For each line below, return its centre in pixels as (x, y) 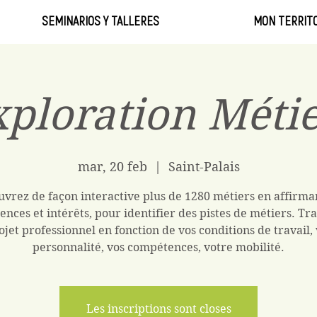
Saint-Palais (204, 167)
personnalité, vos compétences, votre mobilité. (158, 247)
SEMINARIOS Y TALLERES (100, 21)
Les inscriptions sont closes (158, 309)
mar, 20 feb (112, 167)
